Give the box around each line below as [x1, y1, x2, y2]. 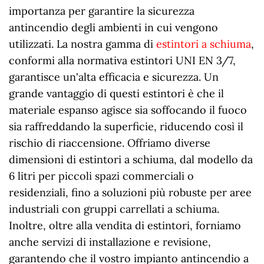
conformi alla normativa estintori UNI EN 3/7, [9, 54, 236, 68]
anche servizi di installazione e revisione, [9, 235, 211, 249]
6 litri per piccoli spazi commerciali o [9, 169, 194, 183]
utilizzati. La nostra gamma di [9, 37, 156, 51]
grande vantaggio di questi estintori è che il [9, 87, 224, 101]
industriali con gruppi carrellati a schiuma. [9, 202, 219, 216]
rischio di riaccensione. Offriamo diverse [9, 136, 210, 150]
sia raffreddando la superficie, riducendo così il [9, 120, 243, 134]
